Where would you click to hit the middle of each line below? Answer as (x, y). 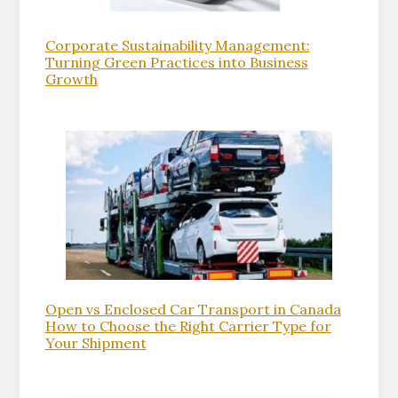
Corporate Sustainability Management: (177, 46)
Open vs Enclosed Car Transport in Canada (193, 309)
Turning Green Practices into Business (176, 63)
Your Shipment (96, 342)
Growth (71, 80)
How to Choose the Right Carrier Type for (188, 326)
